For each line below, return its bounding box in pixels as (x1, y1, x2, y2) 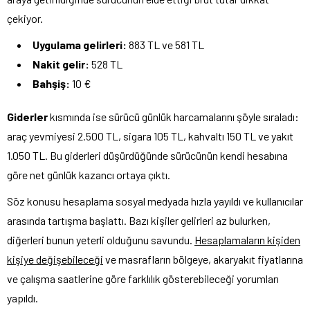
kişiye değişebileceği (7, 252, 103, 266)
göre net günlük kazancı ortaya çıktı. (7, 167, 170, 181)
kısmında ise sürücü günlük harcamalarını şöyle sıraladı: (48, 109, 299, 123)
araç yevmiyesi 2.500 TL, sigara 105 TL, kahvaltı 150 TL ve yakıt (7, 129, 293, 143)
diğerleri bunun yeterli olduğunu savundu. (7, 232, 194, 246)
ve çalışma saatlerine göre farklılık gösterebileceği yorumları (7, 271, 279, 285)
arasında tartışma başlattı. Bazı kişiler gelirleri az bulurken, (7, 213, 271, 227)
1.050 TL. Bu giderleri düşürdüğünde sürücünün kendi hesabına (7, 148, 288, 162)
